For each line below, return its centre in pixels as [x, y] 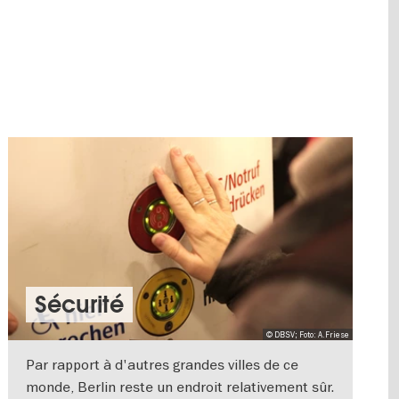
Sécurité [80, 305]
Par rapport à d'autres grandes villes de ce [163, 365]
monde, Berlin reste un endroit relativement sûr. [180, 387]
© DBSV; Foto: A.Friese [307, 335]
